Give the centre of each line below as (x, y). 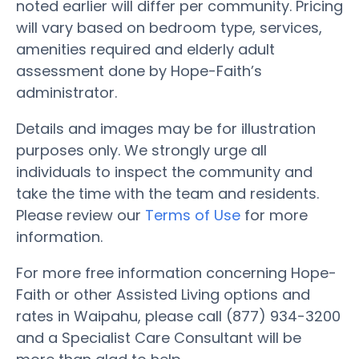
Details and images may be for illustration (166, 128)
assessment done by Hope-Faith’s (139, 71)
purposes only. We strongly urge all (141, 150)
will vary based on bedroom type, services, (169, 27)
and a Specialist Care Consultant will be (159, 337)
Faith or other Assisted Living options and (163, 294)
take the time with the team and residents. (167, 193)
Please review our (81, 215)
